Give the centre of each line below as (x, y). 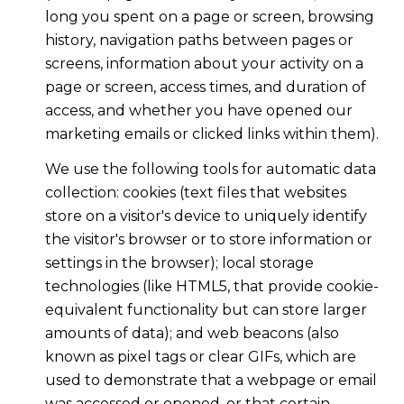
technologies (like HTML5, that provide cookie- (211, 286)
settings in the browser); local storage (179, 262)
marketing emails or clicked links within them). (211, 134)
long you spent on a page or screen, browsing (209, 17)
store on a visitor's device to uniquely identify (206, 216)
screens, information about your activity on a (204, 64)
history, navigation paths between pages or (199, 41)
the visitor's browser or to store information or (208, 239)
